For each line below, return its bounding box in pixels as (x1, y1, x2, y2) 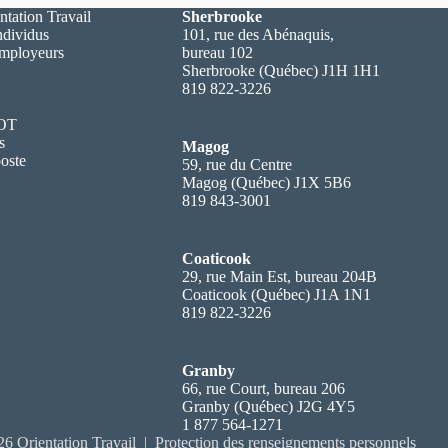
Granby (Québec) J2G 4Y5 (181, 398, 355, 415)
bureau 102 (181, 44, 253, 61)
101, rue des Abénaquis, (181, 26, 334, 43)
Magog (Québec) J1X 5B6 (181, 174, 351, 191)
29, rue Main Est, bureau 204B (181, 268, 377, 285)
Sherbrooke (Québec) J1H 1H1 (181, 62, 380, 79)
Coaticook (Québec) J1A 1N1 (181, 286, 371, 303)
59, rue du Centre (181, 156, 292, 173)
